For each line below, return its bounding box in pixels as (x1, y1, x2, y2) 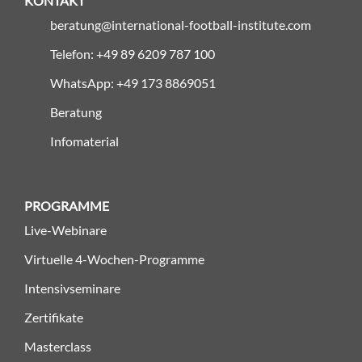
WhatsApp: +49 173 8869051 (50, 75, 216, 91)
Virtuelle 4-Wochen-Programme (24, 251, 204, 267)
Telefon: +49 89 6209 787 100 (50, 46, 215, 62)
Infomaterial (50, 133, 119, 149)
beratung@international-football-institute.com (50, 17, 311, 33)
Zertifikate (24, 309, 83, 326)
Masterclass (24, 339, 91, 355)
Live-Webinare (24, 222, 107, 238)
